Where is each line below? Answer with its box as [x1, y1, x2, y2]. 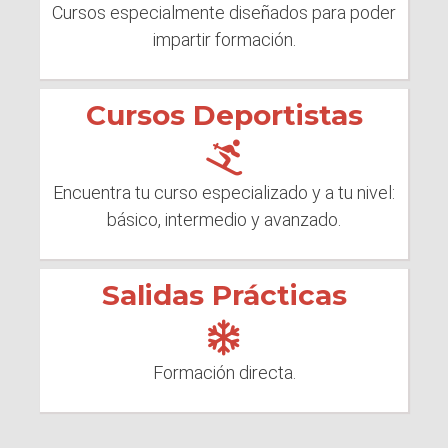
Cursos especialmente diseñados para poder [52, 2, 396, 24]
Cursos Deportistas [85, 98, 363, 133]
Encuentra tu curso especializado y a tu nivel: [53, 182, 395, 204]
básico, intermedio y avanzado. [107, 209, 341, 231]
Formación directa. [152, 362, 296, 384]
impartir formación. [152, 29, 296, 51]
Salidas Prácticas [101, 278, 347, 313]
